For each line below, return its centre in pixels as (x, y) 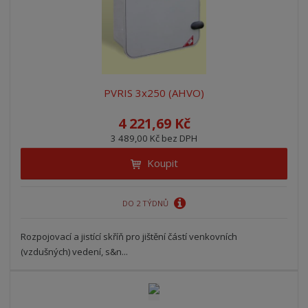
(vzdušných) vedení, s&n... (75, 252)
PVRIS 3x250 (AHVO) (154, 93)
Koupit (162, 163)
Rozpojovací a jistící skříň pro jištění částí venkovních (129, 237)
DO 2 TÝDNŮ (146, 203)
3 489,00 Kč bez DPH (154, 139)
